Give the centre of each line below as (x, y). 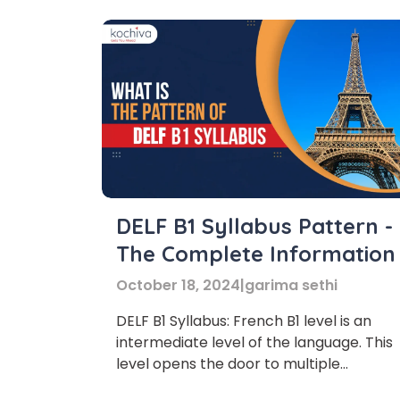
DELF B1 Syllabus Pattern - (254, 226)
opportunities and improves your (231, 385)
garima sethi (291, 285)
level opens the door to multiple (228, 364)
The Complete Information (256, 254)
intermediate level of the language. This (254, 342)
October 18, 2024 (178, 285)
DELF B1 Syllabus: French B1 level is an (244, 321)
